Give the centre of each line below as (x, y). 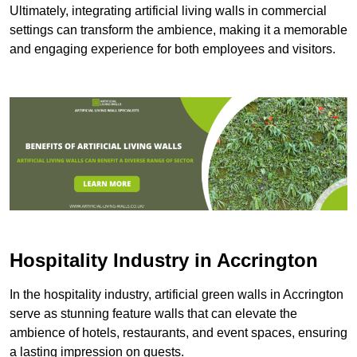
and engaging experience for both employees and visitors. (173, 49)
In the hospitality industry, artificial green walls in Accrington (177, 294)
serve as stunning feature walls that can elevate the (153, 313)
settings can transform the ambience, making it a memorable (178, 30)
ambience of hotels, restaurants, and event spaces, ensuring (178, 332)
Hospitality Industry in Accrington (164, 260)
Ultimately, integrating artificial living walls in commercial (168, 11)
